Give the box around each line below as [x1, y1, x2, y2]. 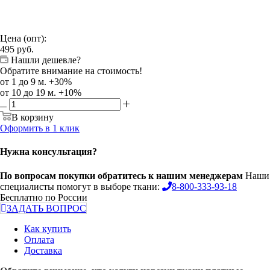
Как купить [24, 223, 71, 234]
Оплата [24, 234, 54, 245]
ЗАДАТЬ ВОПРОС [7, 202, 86, 213]
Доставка [24, 245, 62, 256]
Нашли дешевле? [11, 55, 81, 66]
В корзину [11, 112, 54, 123]
